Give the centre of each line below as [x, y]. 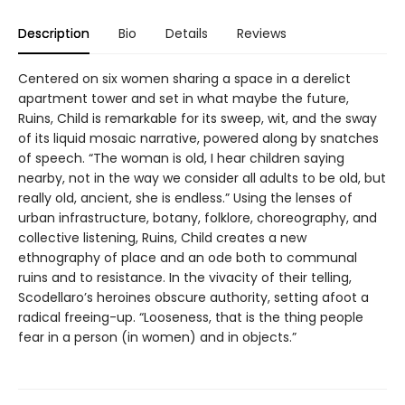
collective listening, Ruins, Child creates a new [162, 237]
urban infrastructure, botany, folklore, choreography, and [198, 217]
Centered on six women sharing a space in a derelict [184, 78]
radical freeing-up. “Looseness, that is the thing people [191, 317]
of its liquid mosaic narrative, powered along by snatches [198, 138]
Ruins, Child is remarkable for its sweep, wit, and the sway [198, 118]
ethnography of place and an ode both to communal [188, 257]
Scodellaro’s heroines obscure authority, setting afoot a [193, 297]
